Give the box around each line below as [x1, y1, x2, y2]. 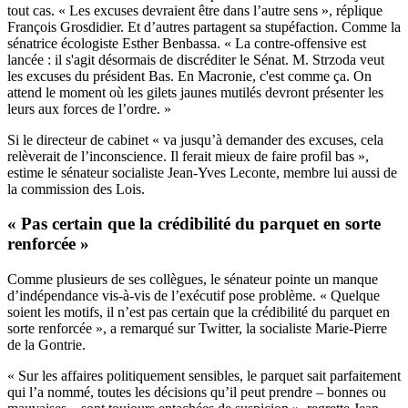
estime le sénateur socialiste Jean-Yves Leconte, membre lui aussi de [7, 164, 397, 180]
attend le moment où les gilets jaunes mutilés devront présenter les [7, 84, 383, 100]
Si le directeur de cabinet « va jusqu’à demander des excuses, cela [7, 131, 383, 148]
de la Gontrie [7, 337, 82, 353]
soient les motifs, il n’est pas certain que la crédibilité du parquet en [7, 304, 390, 321]
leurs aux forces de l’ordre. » [7, 100, 171, 117]
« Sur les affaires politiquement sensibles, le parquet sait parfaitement [7, 368, 401, 384]
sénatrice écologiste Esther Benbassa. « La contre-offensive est [7, 35, 366, 51]
